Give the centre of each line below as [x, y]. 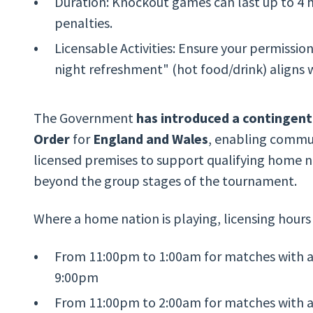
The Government [85, 117]
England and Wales [151, 138]
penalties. [83, 22]
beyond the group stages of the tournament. [165, 180]
